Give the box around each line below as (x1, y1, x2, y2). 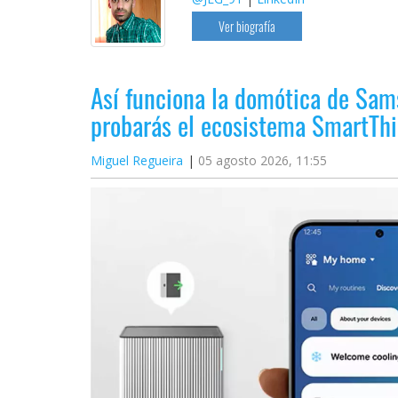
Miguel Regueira (91, 152, 183, 170)
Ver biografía (218, 17, 275, 36)
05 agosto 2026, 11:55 (198, 152, 327, 170)
